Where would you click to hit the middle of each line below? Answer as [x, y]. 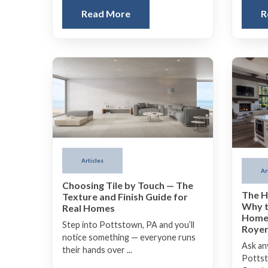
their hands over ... [97, 250]
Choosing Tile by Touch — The [128, 185]
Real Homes [89, 208]
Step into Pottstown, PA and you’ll [128, 225]
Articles [92, 161]
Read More [106, 14]
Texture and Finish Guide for [125, 197]
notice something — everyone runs [129, 237]
